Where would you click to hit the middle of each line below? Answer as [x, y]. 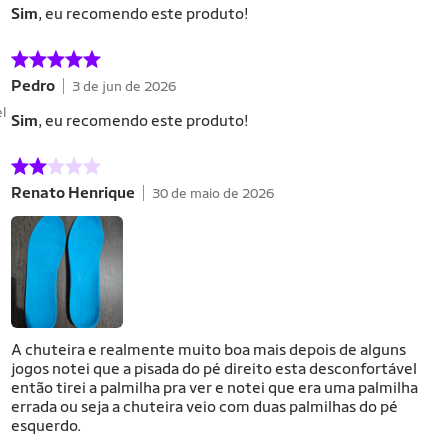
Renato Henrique [73, 192]
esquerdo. [46, 425]
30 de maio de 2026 [213, 192]
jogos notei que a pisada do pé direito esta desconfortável [214, 368]
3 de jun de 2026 [124, 85]
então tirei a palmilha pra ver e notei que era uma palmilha [214, 387]
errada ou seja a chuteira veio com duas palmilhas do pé [204, 406]
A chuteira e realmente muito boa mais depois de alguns [208, 349]
